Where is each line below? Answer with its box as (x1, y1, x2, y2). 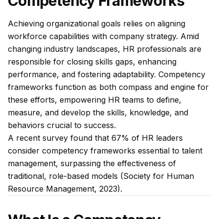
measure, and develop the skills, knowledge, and (8, 108, 188, 117)
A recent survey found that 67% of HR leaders (8, 133, 183, 143)
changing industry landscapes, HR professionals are (8, 44, 201, 54)
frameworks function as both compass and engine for (8, 82, 209, 92)
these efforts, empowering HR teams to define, (8, 95, 181, 105)
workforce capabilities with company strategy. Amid (8, 31, 199, 41)
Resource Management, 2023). (8, 184, 122, 194)
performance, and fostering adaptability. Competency (8, 69, 205, 79)
